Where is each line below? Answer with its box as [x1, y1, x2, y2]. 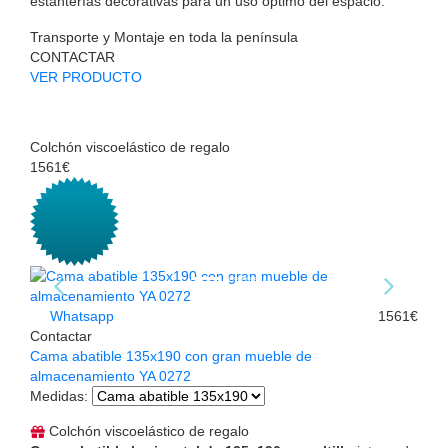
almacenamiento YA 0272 [30, 367, 191, 384]
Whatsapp [46, 307, 114, 324]
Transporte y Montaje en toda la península [30, 28, 298, 45]
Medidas [30, 387, 84, 404]
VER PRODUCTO [30, 68, 142, 85]
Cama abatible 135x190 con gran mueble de [30, 347, 312, 364]
